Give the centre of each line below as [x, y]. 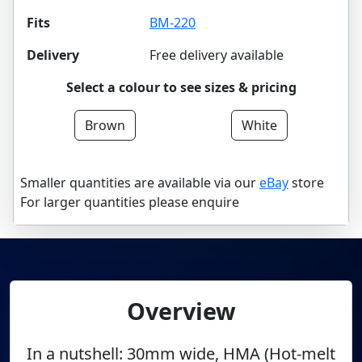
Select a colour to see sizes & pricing [181, 87]
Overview [181, 311]
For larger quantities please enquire [130, 202]
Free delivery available [217, 55]
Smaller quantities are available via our [140, 183]
